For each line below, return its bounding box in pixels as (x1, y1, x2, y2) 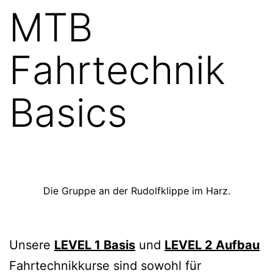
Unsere (9, 238, 54, 253)
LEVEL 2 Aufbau (165, 238, 260, 253)
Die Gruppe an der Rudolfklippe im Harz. (43, 184, 230, 197)
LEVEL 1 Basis (54, 238, 135, 253)
